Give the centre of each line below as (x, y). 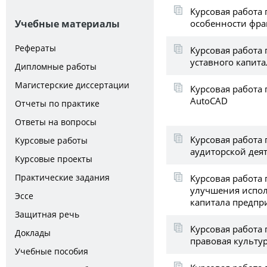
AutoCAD (209, 100)
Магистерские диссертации (72, 85)
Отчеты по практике (57, 103)
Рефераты (35, 48)
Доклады (33, 233)
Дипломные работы (56, 66)
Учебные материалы (67, 24)
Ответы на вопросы (56, 122)
